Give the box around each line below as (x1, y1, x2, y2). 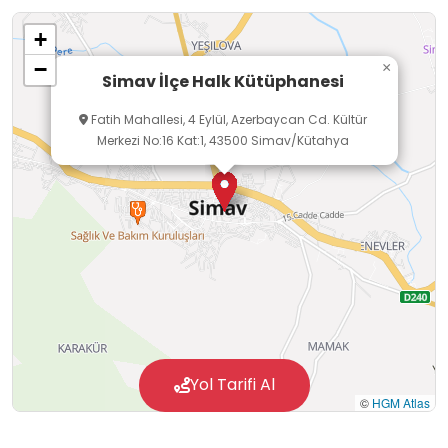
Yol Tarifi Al (189, 373, 275, 397)
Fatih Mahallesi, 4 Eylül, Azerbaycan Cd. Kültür (87, 111, 367, 129)
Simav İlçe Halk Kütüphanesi (101, 69, 344, 93)
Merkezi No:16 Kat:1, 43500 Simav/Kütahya (96, 132, 349, 150)
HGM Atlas (372, 394, 430, 412)
